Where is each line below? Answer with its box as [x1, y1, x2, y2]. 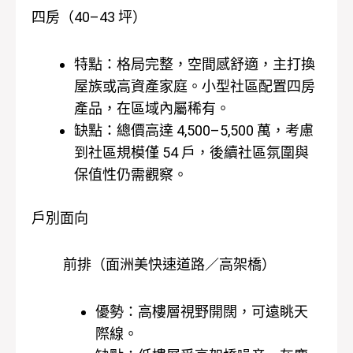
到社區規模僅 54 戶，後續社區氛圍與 [74, 143, 309, 161]
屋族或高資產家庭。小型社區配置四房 [74, 77, 315, 95]
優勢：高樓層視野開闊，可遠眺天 [95, 303, 308, 320]
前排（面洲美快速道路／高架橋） [63, 256, 276, 273]
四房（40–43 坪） [32, 9, 147, 26]
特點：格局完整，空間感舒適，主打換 [74, 55, 315, 72]
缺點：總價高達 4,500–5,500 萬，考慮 [74, 121, 314, 139]
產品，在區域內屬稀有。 [74, 99, 230, 117]
